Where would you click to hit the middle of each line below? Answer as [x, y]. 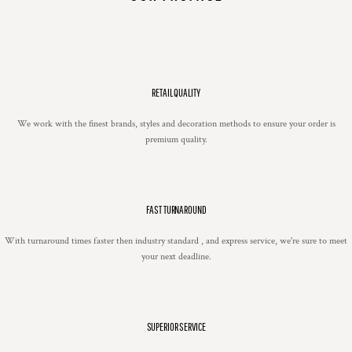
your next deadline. [176, 257]
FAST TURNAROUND [176, 210]
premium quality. [176, 140]
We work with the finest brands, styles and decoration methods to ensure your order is [176, 124]
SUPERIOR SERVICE [176, 327]
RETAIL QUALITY [176, 93]
